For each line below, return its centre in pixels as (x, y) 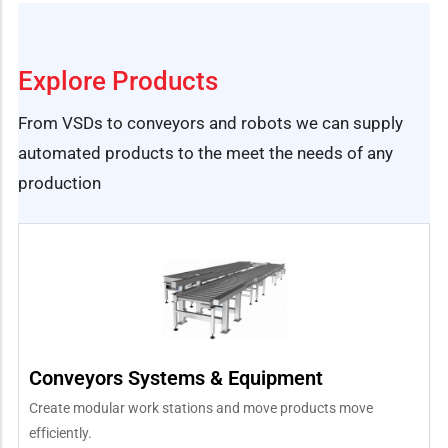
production (59, 182)
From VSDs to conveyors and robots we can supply (210, 122)
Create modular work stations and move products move (201, 407)
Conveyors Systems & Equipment (176, 377)
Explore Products (118, 80)
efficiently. (60, 432)
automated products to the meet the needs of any (205, 152)
